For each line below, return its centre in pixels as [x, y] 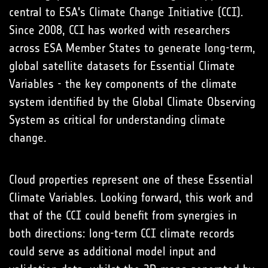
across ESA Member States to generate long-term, [132, 48]
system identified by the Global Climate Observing [132, 101]
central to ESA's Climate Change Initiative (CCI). [126, 12]
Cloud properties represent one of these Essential [131, 179]
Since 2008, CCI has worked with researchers [120, 30]
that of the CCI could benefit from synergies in [123, 215]
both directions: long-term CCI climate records [122, 233]
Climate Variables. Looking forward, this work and [131, 197]
